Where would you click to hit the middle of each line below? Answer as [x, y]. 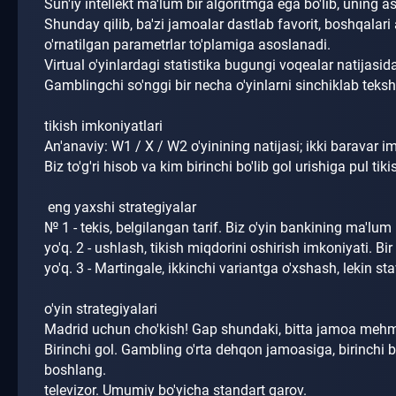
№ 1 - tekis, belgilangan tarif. [135, 228]
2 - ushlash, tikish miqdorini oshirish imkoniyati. [226, 248]
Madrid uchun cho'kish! [118, 330]
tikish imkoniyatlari [103, 126]
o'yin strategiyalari [103, 309]
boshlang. [77, 370]
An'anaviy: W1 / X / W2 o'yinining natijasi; [175, 147]
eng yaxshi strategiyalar [122, 208]
